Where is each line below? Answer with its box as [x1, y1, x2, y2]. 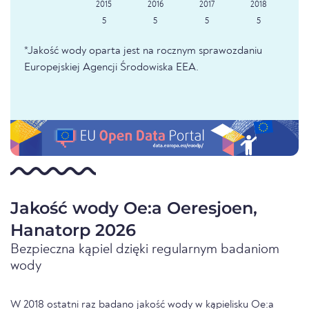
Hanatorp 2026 [10, 220, 136, 241]
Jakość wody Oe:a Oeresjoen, [10, 198, 257, 219]
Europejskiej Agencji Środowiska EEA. [24, 62, 199, 74]
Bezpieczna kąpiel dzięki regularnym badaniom [10, 243, 279, 257]
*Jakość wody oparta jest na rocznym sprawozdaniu [24, 46, 262, 57]
